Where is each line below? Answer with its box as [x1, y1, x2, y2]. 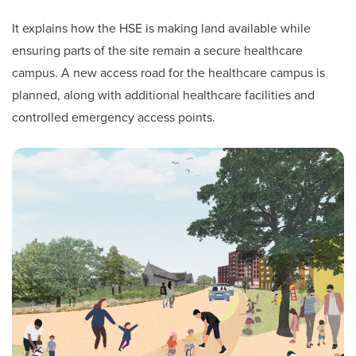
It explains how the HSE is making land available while [12, 19, 311, 38]
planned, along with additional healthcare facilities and [12, 86, 315, 105]
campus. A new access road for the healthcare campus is [12, 64, 325, 83]
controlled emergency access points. [12, 108, 215, 127]
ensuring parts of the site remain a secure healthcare [12, 41, 303, 60]
